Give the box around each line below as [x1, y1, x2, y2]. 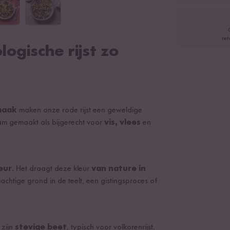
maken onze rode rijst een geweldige [17, 106, 142, 114]
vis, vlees [104, 119, 141, 127]
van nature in [91, 165, 146, 173]
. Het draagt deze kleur [12, 165, 91, 173]
